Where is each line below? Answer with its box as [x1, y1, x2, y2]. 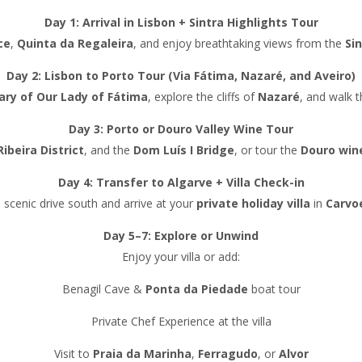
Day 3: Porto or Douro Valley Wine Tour [69, 120, 293, 137]
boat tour [247, 280, 301, 297]
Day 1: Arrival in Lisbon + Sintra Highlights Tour [44, 14, 318, 30]
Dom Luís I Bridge [133, 141, 234, 158]
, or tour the [234, 141, 301, 158]
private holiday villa [196, 195, 310, 211]
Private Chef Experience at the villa [90, 313, 271, 329]
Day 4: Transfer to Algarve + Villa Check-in [57, 174, 305, 190]
